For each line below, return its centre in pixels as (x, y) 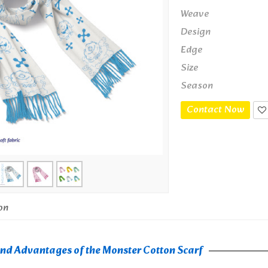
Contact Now (216, 110)
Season (197, 86)
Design (196, 32)
